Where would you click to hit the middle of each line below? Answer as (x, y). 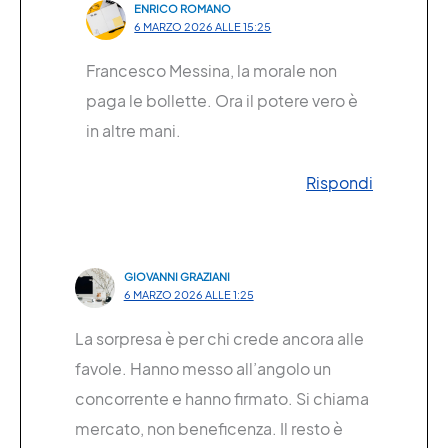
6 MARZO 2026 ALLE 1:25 (188, 294)
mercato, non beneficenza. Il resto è (209, 428)
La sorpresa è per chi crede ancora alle (219, 338)
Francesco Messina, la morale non (211, 70)
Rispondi (339, 182)
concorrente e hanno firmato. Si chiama (222, 398)
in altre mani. (133, 130)
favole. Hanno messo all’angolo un (203, 368)
